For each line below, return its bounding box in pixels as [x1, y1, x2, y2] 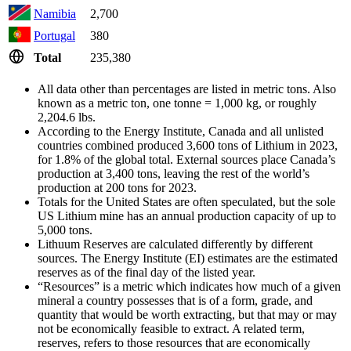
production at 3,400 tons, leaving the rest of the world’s [38, 166, 309, 180]
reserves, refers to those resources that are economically [38, 335, 310, 349]
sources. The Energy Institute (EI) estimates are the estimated [38, 251, 338, 265]
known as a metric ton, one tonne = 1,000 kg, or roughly [38, 96, 317, 110]
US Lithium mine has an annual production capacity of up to [38, 208, 336, 223]
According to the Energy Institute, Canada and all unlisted [38, 124, 324, 138]
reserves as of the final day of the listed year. [38, 265, 255, 279]
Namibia [34, 6, 76, 20]
